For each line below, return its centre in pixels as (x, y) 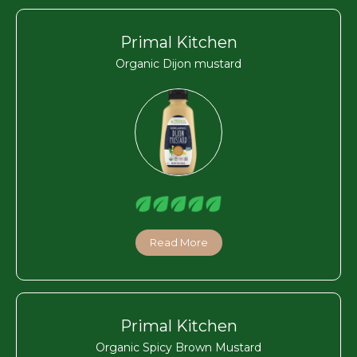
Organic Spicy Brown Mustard (178, 347)
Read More (178, 242)
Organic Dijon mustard (178, 63)
